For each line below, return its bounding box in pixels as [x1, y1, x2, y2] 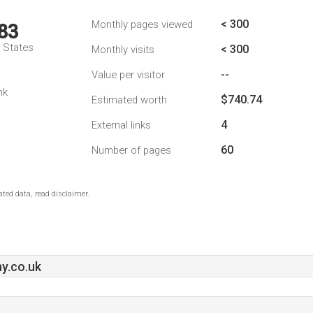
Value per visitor [92, 68, 165, 81]
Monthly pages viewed [92, 18, 193, 31]
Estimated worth [92, 94, 167, 106]
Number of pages [92, 144, 171, 156]
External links [92, 119, 151, 131]
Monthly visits [92, 43, 154, 56]
